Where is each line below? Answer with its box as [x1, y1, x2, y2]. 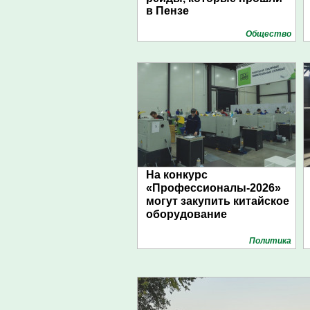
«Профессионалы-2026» [146, 182, 281, 194]
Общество [246, 29, 291, 39]
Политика [249, 236, 291, 246]
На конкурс [146, 169, 208, 181]
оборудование [146, 208, 227, 220]
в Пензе [146, 5, 189, 17]
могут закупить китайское [146, 195, 289, 207]
